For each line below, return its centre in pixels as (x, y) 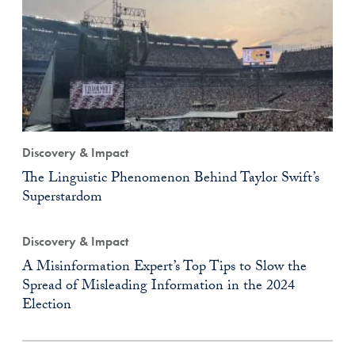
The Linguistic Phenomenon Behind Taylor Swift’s (171, 179)
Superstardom (62, 198)
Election (47, 306)
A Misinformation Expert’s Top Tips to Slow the (164, 268)
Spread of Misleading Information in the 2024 (158, 287)
